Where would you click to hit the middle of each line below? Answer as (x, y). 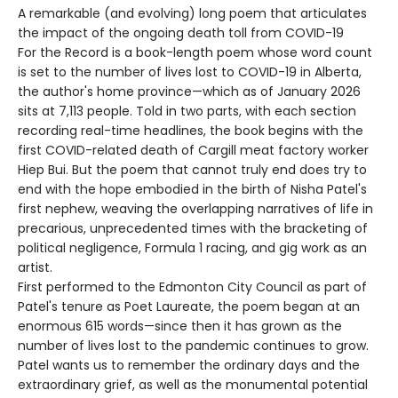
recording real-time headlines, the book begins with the (191, 131)
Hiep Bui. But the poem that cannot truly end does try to (192, 170)
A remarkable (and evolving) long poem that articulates (192, 14)
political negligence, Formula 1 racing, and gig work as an (192, 248)
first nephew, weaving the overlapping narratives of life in (195, 209)
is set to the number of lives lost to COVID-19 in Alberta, (190, 72)
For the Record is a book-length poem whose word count (195, 53)
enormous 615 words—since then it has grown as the (180, 326)
